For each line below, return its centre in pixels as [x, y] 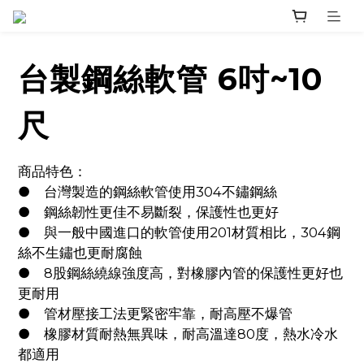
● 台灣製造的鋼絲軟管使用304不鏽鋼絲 [160, 192]
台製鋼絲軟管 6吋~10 [171, 79]
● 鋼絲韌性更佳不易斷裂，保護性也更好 [161, 212]
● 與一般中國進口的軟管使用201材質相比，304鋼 [24, 232]
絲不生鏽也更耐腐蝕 [80, 253]
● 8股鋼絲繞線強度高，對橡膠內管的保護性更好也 [24, 273]
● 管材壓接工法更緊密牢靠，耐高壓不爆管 [168, 314]
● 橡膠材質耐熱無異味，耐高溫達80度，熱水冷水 [24, 334]
